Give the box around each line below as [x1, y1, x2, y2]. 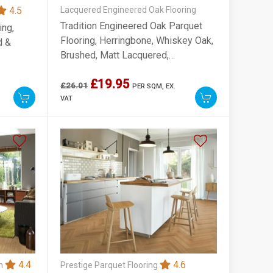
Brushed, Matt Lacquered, [60, 49, 169, 62]
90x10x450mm [60, 64, 125, 76]
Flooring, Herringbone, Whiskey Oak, [60, 35, 214, 47]
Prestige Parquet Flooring [60, 260, 160, 270]
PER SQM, [132, 82, 166, 91]
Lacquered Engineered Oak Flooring [60, 5, 197, 15]
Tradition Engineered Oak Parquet [60, 20, 203, 32]
